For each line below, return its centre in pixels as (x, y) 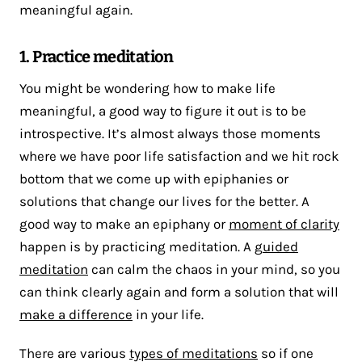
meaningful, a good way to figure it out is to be (163, 110)
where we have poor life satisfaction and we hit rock (179, 156)
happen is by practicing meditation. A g (141, 246)
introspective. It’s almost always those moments (170, 133)
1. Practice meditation (97, 56)
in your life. (168, 314)
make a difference (76, 314)
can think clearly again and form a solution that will (179, 291)
